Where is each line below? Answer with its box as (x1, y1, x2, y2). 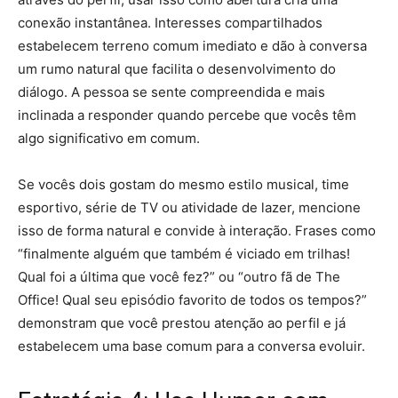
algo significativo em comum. (18, 130, 200, 147)
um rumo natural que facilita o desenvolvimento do (18, 60, 336, 78)
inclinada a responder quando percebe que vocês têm (18, 107, 356, 124)
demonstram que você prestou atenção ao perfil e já (18, 314, 346, 332)
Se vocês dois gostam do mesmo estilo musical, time (18, 176, 349, 194)
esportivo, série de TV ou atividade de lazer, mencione (18, 199, 361, 217)
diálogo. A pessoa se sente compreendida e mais (18, 84, 325, 101)
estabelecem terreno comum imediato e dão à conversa (18, 37, 367, 55)
